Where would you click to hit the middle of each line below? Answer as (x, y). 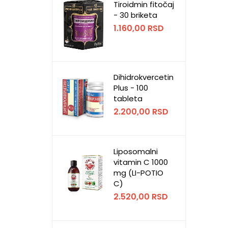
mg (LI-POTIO (138, 173)
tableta (128, 99)
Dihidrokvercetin (144, 77)
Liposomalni (136, 152)
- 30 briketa (135, 15)
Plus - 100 (131, 88)
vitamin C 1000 (141, 162)
